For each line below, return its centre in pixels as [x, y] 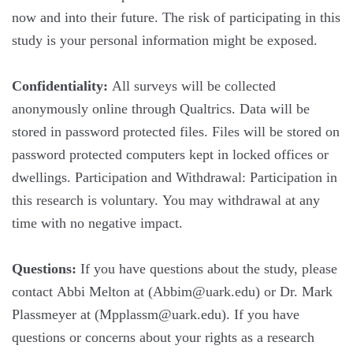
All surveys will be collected [192, 86]
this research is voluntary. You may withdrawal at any [166, 200]
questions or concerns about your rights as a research [163, 337]
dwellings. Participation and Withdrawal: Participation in [175, 177]
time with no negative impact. [97, 223]
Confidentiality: [60, 86]
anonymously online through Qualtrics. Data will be [161, 109]
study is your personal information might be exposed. [165, 40]
